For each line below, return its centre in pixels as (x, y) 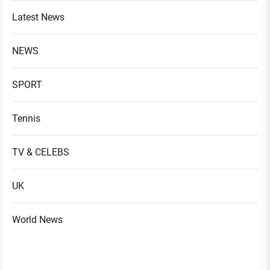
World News (37, 220)
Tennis (26, 119)
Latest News (38, 17)
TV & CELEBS (41, 152)
